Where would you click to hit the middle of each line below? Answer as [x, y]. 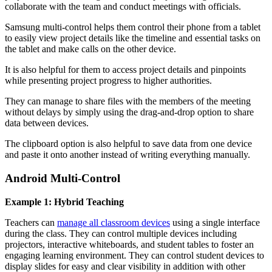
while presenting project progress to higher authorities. [108, 81]
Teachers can [31, 222]
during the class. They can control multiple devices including [121, 233]
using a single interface [215, 222]
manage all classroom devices [114, 222]
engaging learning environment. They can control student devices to [134, 255]
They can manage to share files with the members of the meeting [128, 101]
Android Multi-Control [63, 178]
